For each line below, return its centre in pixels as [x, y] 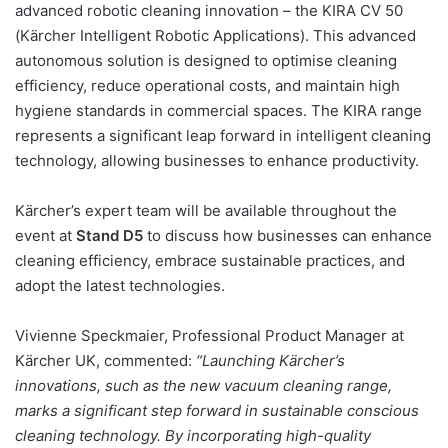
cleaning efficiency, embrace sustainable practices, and [210, 260]
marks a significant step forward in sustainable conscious [217, 410]
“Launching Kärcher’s [270, 360]
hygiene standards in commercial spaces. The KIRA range [218, 110]
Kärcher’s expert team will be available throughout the [206, 210]
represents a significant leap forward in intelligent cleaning [223, 135]
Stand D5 [109, 235]
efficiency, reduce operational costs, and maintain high [207, 85]
